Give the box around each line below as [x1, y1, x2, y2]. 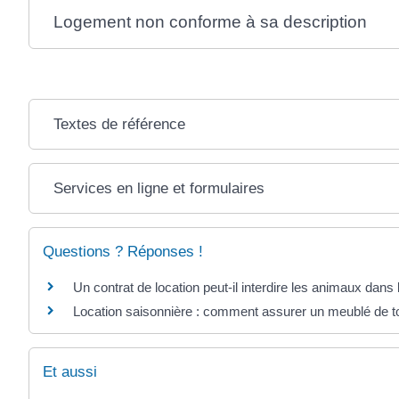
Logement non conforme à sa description [53, 12, 368, 31]
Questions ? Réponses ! [43, 242, 203, 260]
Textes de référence [53, 115, 186, 133]
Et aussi [43, 363, 97, 381]
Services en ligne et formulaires [53, 179, 265, 197]
